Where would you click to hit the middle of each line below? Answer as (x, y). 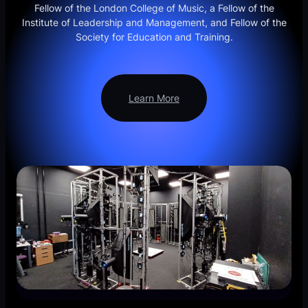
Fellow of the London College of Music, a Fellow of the (154, 8)
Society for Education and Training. (154, 37)
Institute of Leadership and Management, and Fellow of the (154, 23)
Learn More (154, 98)
